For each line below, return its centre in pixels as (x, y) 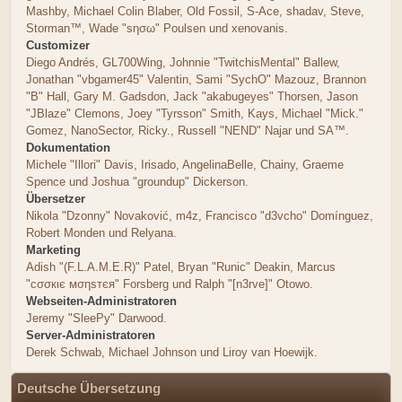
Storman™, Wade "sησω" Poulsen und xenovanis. (157, 28)
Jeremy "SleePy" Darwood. (96, 318)
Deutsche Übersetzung (89, 388)
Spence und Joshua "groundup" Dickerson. (137, 181)
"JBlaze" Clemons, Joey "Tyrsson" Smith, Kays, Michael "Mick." (195, 113)
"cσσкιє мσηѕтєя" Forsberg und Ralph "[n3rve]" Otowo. (170, 284)
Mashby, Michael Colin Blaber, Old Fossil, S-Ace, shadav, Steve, (195, 11)
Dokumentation (68, 147)
